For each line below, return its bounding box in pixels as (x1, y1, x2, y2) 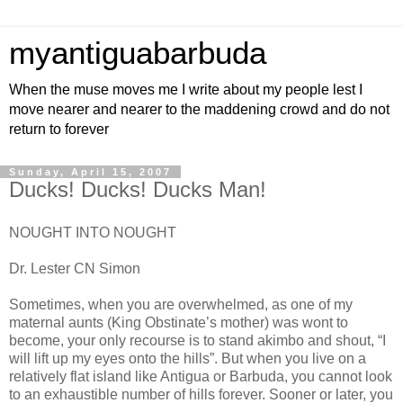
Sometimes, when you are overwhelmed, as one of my (9, 296, 353, 312)
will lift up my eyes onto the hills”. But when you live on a (9, 350, 366, 366)
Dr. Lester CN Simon (9, 260, 140, 276)
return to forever (9, 121, 109, 137)
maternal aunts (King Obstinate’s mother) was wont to (9, 314, 348, 330)
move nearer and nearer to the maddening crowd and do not (9, 102, 390, 117)
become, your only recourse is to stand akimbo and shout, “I (9, 332, 386, 348)
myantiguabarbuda (9, 36, 266, 70)
